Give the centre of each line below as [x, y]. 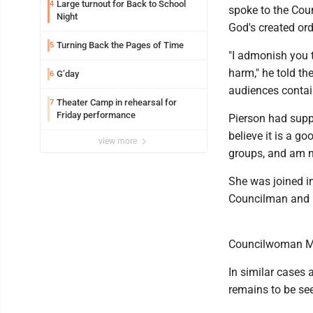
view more [119, 141]
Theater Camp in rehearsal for [117, 102]
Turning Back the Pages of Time [120, 45]
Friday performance [96, 115]
